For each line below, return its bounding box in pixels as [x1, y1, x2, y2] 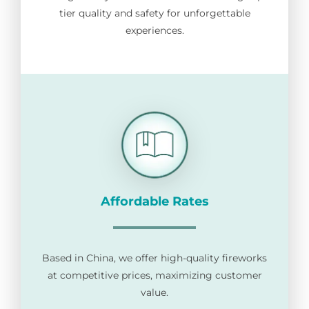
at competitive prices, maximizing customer [47, 268, 262, 281]
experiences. [125, 24, 184, 37]
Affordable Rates [100, 193, 209, 209]
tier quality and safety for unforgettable [59, 7, 250, 20]
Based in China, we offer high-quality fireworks [42, 251, 267, 264]
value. [141, 286, 168, 299]
